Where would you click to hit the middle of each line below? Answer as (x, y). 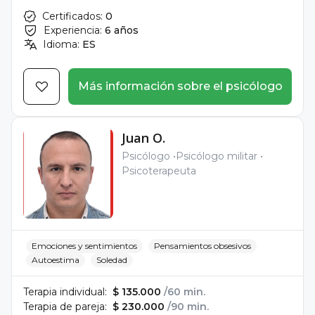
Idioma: (61, 44)
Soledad (112, 260)
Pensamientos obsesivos (202, 246)
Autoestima (56, 260)
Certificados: (72, 16)
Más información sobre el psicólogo (180, 86)
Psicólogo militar (217, 156)
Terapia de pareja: (65, 307)
